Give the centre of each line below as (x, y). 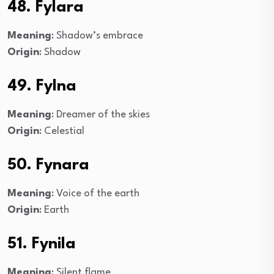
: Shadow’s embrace (97, 35)
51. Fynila (42, 244)
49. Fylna (42, 86)
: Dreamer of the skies (101, 114)
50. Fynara (48, 165)
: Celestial (62, 131)
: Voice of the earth (95, 193)
